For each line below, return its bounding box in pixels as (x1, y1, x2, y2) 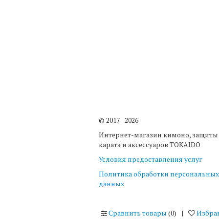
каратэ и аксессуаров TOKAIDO (99, 139, 200, 149)
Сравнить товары (109, 208, 167, 218)
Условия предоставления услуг (99, 154, 202, 164)
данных (99, 178, 124, 188)
